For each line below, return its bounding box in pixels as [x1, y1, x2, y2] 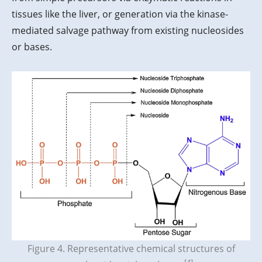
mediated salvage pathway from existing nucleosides [12, 24, 244, 37]
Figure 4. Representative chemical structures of [27, 242, 235, 256]
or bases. [12, 40, 52, 54]
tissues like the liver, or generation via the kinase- [12, 8, 228, 21]
